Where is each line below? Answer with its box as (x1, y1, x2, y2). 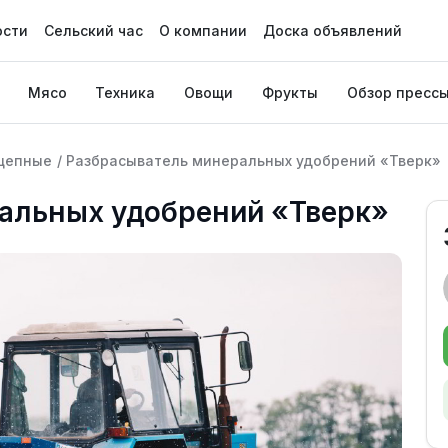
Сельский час (43, 22, 143, 39)
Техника (95, 84, 156, 101)
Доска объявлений (262, 22, 402, 39)
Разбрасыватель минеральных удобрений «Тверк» (66, 152, 441, 169)
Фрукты (261, 84, 318, 101)
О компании (158, 22, 247, 39)
